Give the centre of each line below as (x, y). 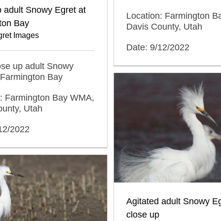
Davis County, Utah (164, 26)
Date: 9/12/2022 (158, 47)
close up (143, 214)
